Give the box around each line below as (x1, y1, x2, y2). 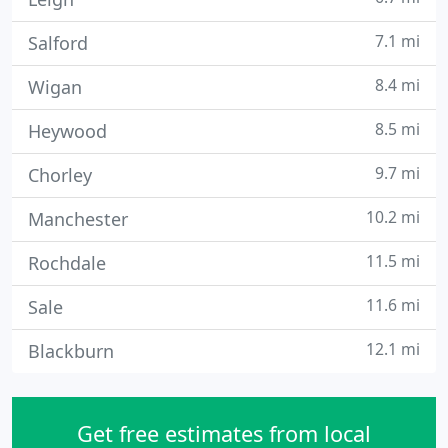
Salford (28, 31, 88, 55)
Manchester (28, 207, 128, 231)
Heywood (28, 119, 107, 143)
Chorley (28, 163, 92, 187)
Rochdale (28, 251, 106, 275)
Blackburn (28, 339, 114, 363)
